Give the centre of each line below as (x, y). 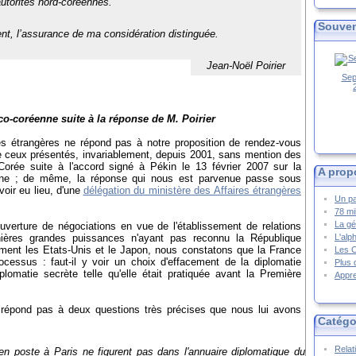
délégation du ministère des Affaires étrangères (192, 191)
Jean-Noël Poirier (246, 66)
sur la (288, 167)
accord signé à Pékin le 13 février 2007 (171, 167)
